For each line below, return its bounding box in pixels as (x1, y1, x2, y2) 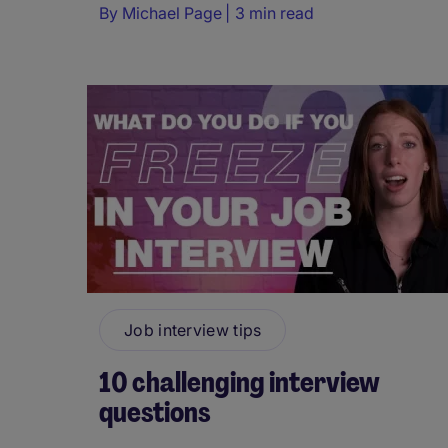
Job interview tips (124, 319, 262, 340)
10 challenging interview (99, 363, 380, 401)
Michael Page (122, 2, 222, 23)
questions (99, 393, 211, 431)
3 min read (235, 2, 314, 23)
